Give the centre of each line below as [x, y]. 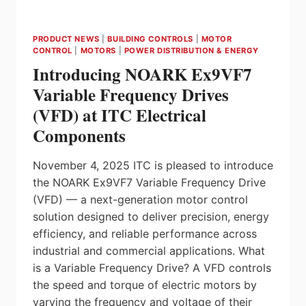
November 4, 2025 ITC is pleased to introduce [153, 166]
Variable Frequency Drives [131, 95]
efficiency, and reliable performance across [145, 234]
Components [79, 136]
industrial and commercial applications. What [149, 251]
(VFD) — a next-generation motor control [140, 200]
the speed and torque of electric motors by [145, 285]
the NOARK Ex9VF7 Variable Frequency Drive [149, 183]
